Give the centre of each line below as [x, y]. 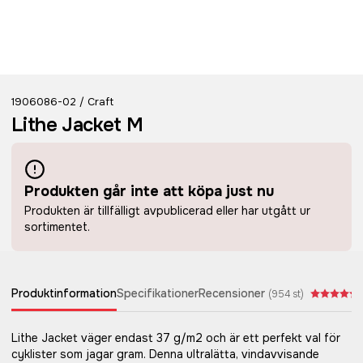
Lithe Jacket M [77, 125]
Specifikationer [158, 293]
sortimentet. [57, 227]
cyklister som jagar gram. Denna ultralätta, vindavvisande [165, 354]
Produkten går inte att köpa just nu [149, 191]
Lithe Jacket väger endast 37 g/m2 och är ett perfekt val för [176, 338]
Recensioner [232, 293]
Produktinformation [64, 293]
